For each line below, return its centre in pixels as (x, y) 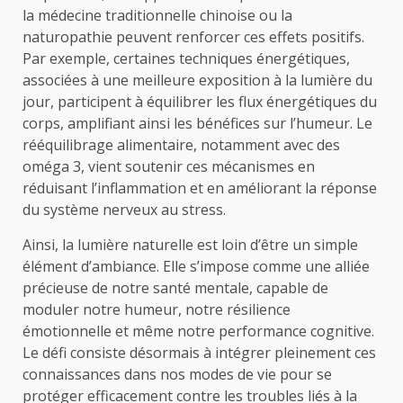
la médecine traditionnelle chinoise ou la (157, 15)
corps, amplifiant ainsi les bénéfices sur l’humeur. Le (197, 123)
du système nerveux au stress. (124, 209)
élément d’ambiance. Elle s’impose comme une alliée (196, 266)
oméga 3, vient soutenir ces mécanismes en (169, 166)
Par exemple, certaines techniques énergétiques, (186, 58)
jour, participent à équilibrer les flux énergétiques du (200, 101)
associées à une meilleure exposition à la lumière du (197, 80)
